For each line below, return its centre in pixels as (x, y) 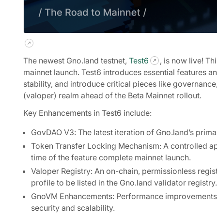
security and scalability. (73, 208)
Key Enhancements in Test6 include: (87, 113)
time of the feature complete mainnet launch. (111, 157)
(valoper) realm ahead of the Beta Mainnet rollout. (112, 95)
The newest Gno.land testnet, (76, 61)
